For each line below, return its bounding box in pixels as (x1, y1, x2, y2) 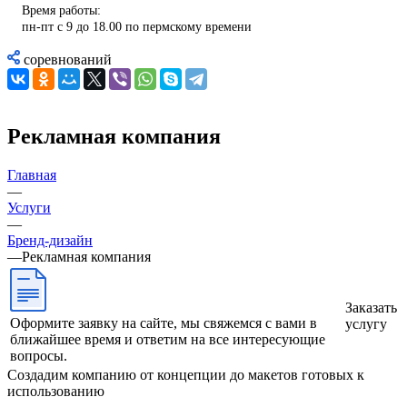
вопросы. (10, 347, 67, 363)
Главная (7, 166, 56, 183)
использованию (7, 382, 104, 399)
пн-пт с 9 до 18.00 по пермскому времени (22, 19, 252, 34)
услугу (345, 315, 387, 332)
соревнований (24, 51, 112, 67)
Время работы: (22, 3, 101, 17)
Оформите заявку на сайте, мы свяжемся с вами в (10, 314, 317, 331)
